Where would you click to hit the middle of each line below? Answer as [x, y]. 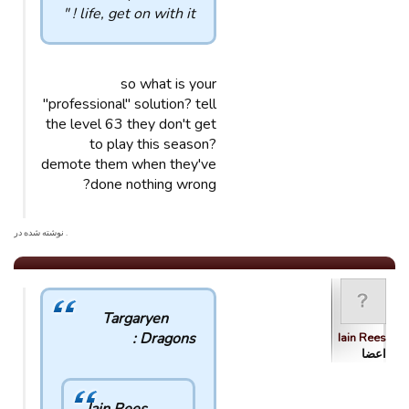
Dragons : [168, 339]
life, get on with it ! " [137, 14]
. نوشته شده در [41, 232]
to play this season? [153, 144]
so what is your [168, 84]
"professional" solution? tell [130, 104]
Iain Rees [362, 338]
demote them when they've [129, 164]
